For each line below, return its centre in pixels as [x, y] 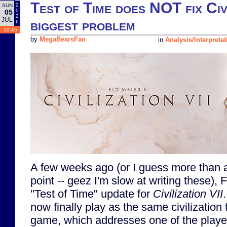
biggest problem [83, 25]
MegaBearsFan [63, 40]
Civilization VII [188, 194]
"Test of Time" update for [92, 194]
